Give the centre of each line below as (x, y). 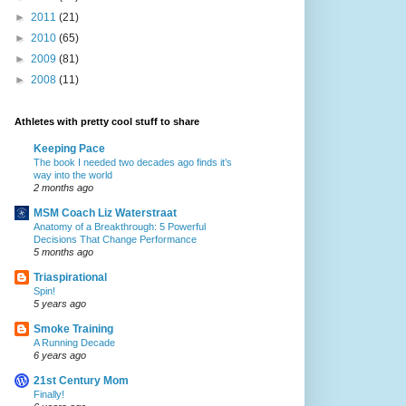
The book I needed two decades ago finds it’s (133, 162)
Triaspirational (70, 277)
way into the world (73, 174)
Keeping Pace (69, 148)
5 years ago (60, 303)
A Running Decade (74, 342)
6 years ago (60, 355)
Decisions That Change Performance (115, 239)
